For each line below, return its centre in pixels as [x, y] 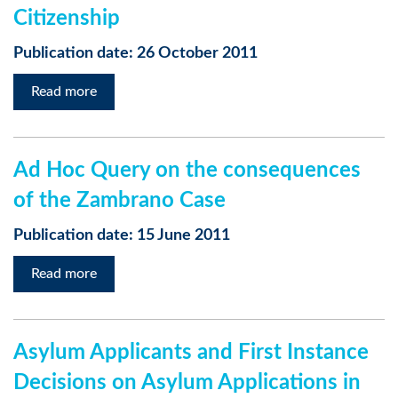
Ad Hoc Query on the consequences [187, 171]
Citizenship [67, 19]
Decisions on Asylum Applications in [187, 383]
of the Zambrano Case [119, 201]
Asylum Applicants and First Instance [191, 353]
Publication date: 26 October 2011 [135, 53]
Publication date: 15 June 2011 [122, 235]
